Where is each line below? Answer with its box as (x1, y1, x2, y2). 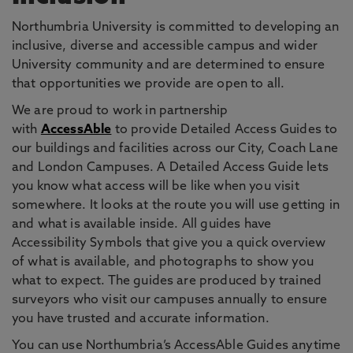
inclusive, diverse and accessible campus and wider (12, 40, 318, 53)
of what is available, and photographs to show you (12, 256, 314, 269)
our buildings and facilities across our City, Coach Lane (12, 143, 338, 155)
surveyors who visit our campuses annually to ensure (12, 294, 328, 307)
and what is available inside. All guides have (12, 218, 272, 231)
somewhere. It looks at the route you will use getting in (12, 199, 340, 212)
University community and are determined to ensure (12, 59, 325, 72)
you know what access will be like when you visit (12, 180, 299, 193)
